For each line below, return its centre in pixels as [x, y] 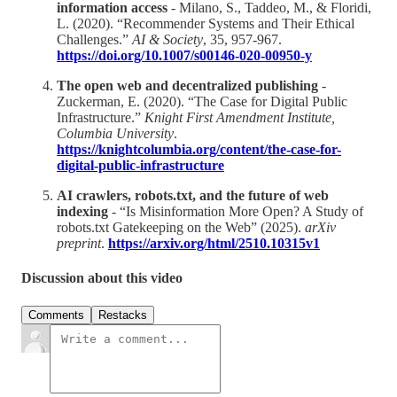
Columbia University [115, 134]
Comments [56, 315]
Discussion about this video [102, 278]
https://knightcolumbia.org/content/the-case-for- [199, 150]
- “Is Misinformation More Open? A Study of [236, 212]
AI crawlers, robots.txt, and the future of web [193, 196]
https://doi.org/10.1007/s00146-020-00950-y [184, 56]
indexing [82, 212]
